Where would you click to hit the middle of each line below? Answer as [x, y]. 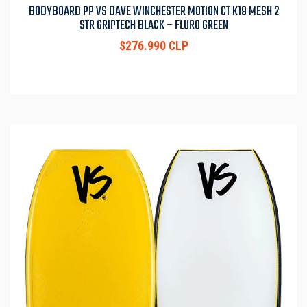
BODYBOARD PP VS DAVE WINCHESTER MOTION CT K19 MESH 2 [153, 12]
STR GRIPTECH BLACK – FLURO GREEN [153, 26]
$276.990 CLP [153, 46]
